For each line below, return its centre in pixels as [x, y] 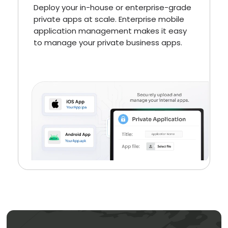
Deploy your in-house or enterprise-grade [112, 8]
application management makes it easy [110, 31]
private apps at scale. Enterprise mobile [109, 19]
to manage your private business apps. [108, 43]
